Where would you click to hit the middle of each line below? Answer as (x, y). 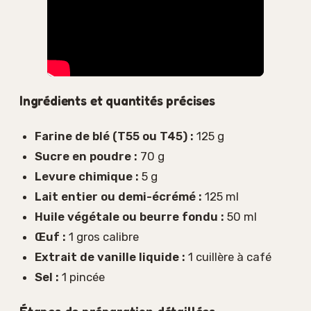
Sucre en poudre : (86, 156)
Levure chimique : (86, 176)
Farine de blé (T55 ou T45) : (114, 136)
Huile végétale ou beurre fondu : (129, 216)
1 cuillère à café (228, 257)
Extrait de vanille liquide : (110, 257)
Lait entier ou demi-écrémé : (118, 196)
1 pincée (82, 277)
